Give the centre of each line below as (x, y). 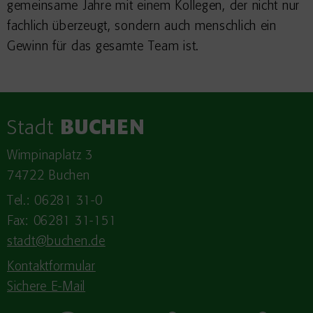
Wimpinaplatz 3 (50, 156)
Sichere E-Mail (46, 287)
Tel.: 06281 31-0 (55, 201)
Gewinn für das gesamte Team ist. (103, 47)
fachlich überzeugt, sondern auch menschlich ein (142, 27)
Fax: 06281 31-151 (62, 221)
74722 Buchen (49, 176)
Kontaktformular (51, 267)
